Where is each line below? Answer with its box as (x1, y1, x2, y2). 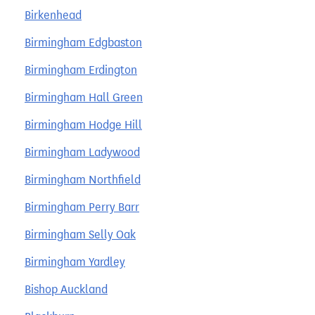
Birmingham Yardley (25, 255, 125, 269)
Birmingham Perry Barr (25, 200, 139, 214)
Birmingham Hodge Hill (25, 117, 142, 131)
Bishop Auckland (25, 282, 108, 296)
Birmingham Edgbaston (25, 35, 142, 49)
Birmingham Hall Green (25, 90, 143, 104)
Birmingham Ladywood (25, 145, 140, 159)
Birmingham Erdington (25, 63, 137, 77)
